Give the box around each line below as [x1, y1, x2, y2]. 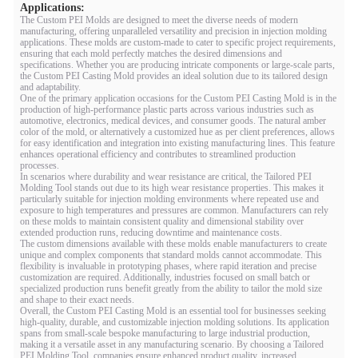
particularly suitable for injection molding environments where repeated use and [20, 193, 319, 205]
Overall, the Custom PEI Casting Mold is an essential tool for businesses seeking [20, 305, 326, 316]
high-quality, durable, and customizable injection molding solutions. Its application [20, 316, 329, 328]
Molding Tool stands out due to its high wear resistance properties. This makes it [20, 182, 324, 193]
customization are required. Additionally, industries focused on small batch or [20, 272, 310, 283]
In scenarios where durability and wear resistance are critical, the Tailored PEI [20, 171, 312, 182]
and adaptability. [20, 82, 81, 93]
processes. [20, 160, 59, 171]
